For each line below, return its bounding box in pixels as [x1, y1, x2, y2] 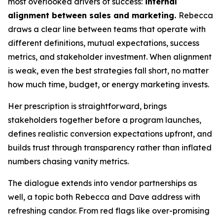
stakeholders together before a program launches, [8, 114, 201, 125]
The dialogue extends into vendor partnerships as [8, 178, 197, 188]
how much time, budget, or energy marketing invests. [8, 79, 209, 89]
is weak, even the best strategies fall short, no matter [8, 65, 209, 75]
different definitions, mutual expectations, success [8, 37, 199, 48]
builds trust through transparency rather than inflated [8, 142, 212, 152]
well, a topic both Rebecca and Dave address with [8, 191, 200, 202]
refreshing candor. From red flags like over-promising [8, 205, 210, 216]
